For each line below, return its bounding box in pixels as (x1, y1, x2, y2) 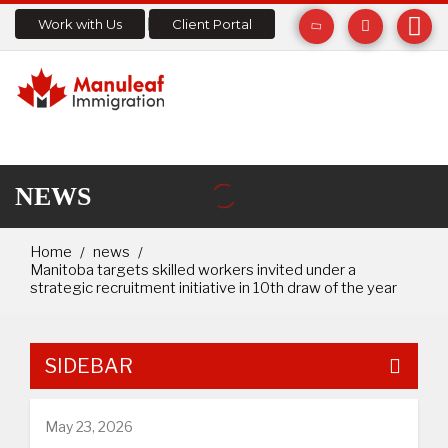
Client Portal (172, 16, 252, 32)
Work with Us (38, 16, 122, 32)
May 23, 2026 (45, 417, 133, 435)
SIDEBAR (45, 353, 133, 378)
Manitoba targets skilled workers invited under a (30, 260, 356, 279)
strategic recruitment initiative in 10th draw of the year (30, 278, 397, 297)
